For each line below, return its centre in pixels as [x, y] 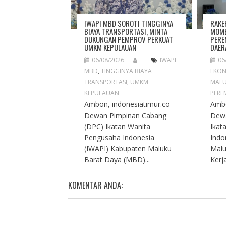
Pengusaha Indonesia [119, 138]
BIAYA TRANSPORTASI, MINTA [126, 32]
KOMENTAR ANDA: [95, 185]
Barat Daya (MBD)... [117, 160]
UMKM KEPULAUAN [110, 48]
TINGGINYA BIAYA [126, 71]
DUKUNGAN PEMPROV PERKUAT [128, 40]
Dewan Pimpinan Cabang [125, 116]
